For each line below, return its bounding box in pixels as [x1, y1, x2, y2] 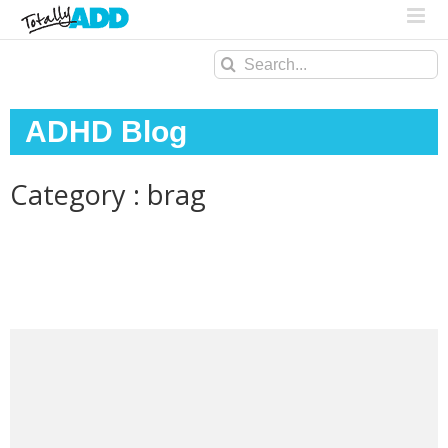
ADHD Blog [25, 115, 187, 149]
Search [213, 52, 270, 72]
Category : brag [10, 176, 206, 214]
